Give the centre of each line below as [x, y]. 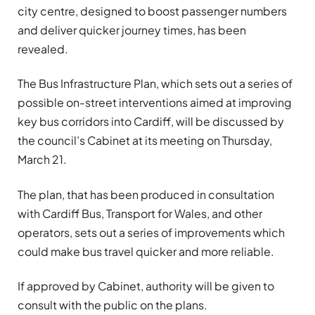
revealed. [43, 49]
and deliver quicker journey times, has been [132, 30]
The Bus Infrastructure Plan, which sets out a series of [155, 84]
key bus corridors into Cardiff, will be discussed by [151, 122]
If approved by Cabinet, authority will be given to [146, 285]
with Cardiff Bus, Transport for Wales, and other [140, 213]
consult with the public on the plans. [112, 304]
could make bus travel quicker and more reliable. [146, 251]
